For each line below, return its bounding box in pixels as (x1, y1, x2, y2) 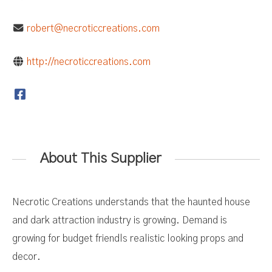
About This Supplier (39, 152, 161, 166)
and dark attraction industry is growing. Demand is (12, 215, 227, 225)
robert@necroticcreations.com (26, 24, 160, 34)
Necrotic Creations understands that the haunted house (12, 197, 250, 207)
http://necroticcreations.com (26, 56, 151, 67)
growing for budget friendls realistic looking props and (12, 233, 243, 243)
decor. (12, 251, 41, 262)
